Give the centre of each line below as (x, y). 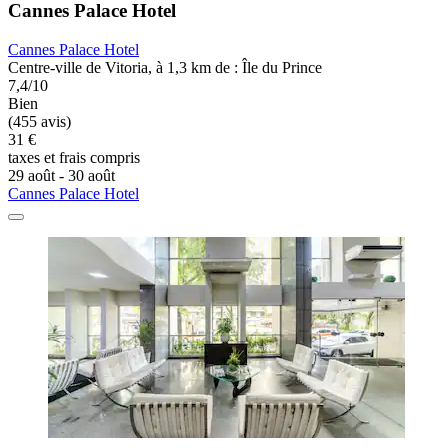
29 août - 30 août (61, 176)
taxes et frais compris (74, 158)
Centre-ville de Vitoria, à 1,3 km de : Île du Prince (165, 68)
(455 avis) (39, 122)
